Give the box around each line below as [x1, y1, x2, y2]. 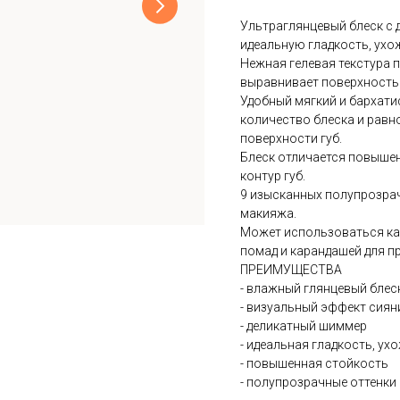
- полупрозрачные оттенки [240, 374, 396, 389]
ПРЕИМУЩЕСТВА [240, 262, 342, 277]
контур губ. [240, 168, 305, 183]
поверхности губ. [240, 130, 342, 146]
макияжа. [240, 205, 296, 221]
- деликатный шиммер [240, 318, 367, 333]
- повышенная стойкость [240, 355, 388, 371]
